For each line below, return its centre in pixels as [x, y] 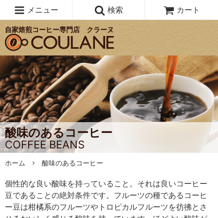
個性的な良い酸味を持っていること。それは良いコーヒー [106, 183]
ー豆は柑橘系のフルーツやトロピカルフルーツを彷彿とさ [106, 207]
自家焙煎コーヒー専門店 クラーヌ [59, 30]
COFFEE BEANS [45, 145]
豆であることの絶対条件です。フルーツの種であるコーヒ [106, 195]
